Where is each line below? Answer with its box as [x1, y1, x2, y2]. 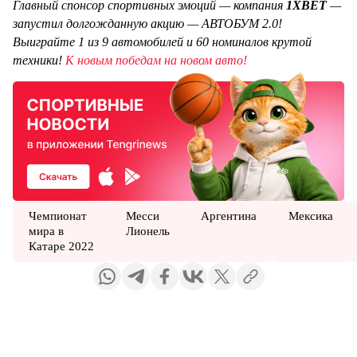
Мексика [288, 209, 334, 222]
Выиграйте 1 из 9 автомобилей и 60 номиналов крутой [13, 35, 312, 49]
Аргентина [201, 209, 257, 222]
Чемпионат [28, 209, 87, 222]
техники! [13, 53, 65, 67]
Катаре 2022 [28, 239, 94, 253]
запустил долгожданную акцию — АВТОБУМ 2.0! [13, 17, 282, 30]
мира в [28, 224, 64, 237]
